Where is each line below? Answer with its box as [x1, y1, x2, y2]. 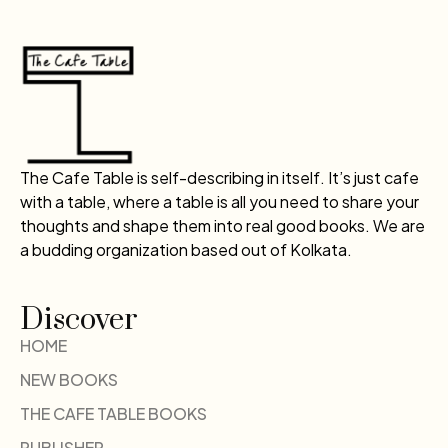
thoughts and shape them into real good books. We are [20, 214, 425, 236]
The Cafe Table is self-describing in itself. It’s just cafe [20, 166, 419, 188]
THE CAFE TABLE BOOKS [20, 403, 207, 425]
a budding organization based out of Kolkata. [20, 238, 352, 260]
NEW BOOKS [20, 369, 118, 391]
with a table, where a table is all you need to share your [20, 190, 419, 212]
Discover [20, 301, 138, 340]
